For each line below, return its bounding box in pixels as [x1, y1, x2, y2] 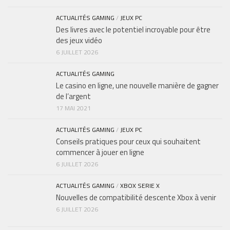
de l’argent [56, 90, 91, 102]
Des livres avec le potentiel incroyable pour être [56, 23, 210, 35]
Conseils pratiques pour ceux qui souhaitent [56, 135, 201, 147]
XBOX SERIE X [120, 180, 160, 190]
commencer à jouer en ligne [56, 146, 144, 158]
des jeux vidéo [56, 34, 102, 46]
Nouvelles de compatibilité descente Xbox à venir [56, 191, 216, 203]
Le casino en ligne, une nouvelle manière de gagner [56, 79, 219, 91]
